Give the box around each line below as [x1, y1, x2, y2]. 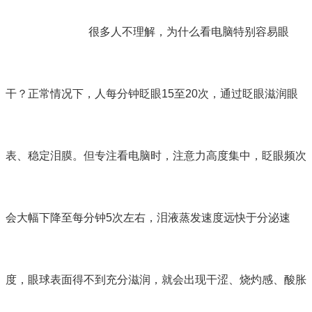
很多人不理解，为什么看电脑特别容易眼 [88, 26, 290, 38]
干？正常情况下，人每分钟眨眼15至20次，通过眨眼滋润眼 [6, 88, 298, 100]
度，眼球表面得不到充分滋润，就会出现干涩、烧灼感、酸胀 [6, 274, 306, 286]
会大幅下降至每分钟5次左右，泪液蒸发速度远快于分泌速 [6, 212, 290, 224]
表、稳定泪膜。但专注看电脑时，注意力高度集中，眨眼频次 [6, 150, 306, 162]
